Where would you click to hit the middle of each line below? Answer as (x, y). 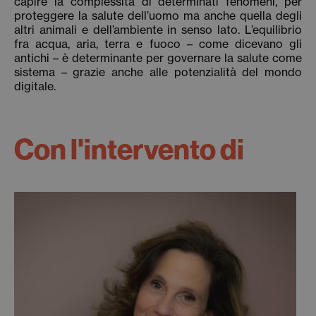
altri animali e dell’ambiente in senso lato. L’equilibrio (158, 30)
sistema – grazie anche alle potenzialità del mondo (158, 72)
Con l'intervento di (129, 149)
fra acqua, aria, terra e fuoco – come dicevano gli (158, 44)
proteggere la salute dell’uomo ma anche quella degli (158, 16)
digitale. (35, 86)
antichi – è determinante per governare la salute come (158, 58)
